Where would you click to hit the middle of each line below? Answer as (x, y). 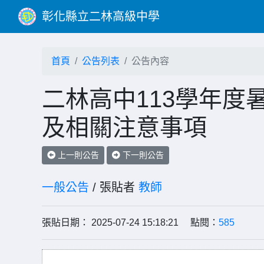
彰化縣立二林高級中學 (101, 16)
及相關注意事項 (124, 127)
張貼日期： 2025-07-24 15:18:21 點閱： (130, 222)
